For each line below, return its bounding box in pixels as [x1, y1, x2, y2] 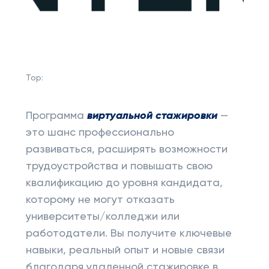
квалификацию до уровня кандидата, [25, 178, 223, 189]
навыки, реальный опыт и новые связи [25, 245, 225, 256]
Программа [25, 110, 87, 121]
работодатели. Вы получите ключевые [25, 228, 232, 239]
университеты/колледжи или [25, 211, 180, 222]
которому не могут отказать [25, 195, 178, 205]
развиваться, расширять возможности [25, 144, 228, 155]
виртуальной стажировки [86, 110, 217, 121]
